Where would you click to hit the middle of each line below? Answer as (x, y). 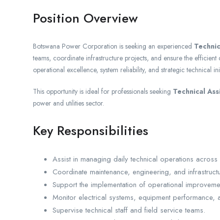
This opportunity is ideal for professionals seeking (103, 92)
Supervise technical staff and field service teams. (129, 210)
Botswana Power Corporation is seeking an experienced (113, 46)
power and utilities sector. (69, 103)
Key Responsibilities (91, 131)
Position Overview (85, 18)
